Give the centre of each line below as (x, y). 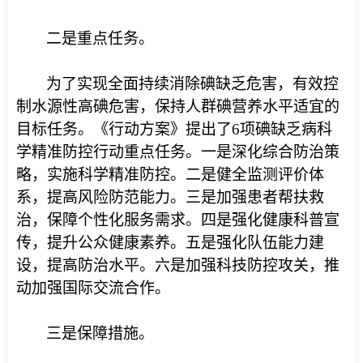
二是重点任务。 (100, 38)
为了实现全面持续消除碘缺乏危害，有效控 (192, 84)
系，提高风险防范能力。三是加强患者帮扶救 (170, 197)
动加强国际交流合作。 (93, 288)
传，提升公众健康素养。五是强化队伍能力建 (170, 243)
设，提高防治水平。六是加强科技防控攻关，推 (178, 265)
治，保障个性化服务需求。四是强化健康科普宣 (178, 220)
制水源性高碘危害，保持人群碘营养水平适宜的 (178, 107)
